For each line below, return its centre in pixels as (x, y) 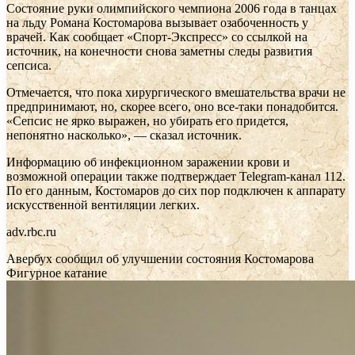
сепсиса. (29, 65)
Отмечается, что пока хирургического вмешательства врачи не (176, 92)
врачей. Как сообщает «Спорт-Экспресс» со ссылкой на (157, 36)
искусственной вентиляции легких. (103, 204)
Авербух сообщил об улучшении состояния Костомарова (160, 258)
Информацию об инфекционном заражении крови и (148, 162)
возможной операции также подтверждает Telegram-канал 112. (176, 176)
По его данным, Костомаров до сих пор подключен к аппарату (176, 190)
